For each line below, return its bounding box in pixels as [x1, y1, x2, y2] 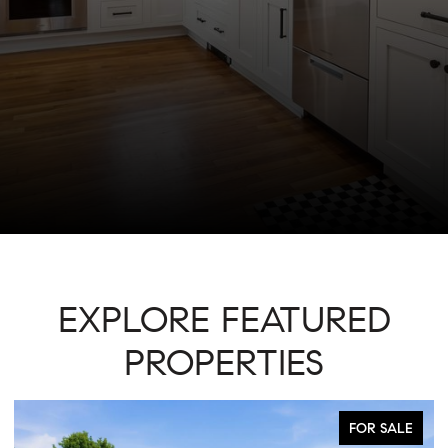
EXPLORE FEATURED [57, 296, 391, 342]
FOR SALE [43, 419, 108, 437]
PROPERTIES [124, 339, 324, 385]
